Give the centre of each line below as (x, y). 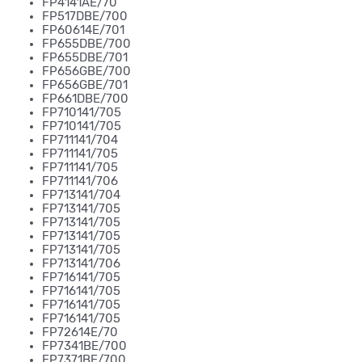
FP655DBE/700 (86, 43)
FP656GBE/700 (86, 71)
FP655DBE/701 (85, 57)
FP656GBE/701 (85, 84)
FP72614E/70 (80, 332)
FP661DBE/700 (85, 98)
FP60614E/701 (83, 29)
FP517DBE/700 (85, 16)
